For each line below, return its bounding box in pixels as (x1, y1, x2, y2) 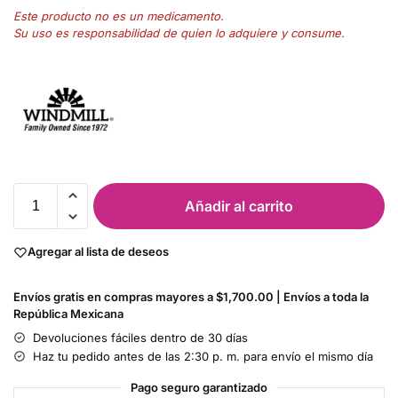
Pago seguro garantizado (131, 379, 267, 394)
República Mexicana (13, 306, 123, 321)
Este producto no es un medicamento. (13, 8, 224, 23)
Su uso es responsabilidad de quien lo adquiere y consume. (13, 25, 345, 40)
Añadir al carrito (185, 197, 293, 215)
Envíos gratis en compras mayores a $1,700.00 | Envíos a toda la (13, 289, 369, 304)
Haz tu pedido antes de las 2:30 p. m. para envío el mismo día (33, 348, 373, 363)
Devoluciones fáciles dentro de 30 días (33, 330, 248, 345)
